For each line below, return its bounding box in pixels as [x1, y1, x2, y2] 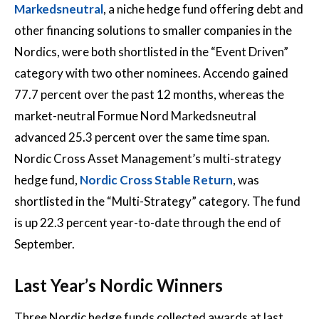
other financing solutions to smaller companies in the [14, 22, 292, 38]
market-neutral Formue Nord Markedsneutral [14, 108, 256, 123]
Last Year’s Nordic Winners [14, 274, 223, 296]
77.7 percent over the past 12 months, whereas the [14, 86, 284, 102]
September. [14, 236, 75, 251]
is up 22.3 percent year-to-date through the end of [14, 214, 281, 230]
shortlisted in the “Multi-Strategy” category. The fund [14, 193, 300, 209]
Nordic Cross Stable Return [80, 172, 233, 187]
